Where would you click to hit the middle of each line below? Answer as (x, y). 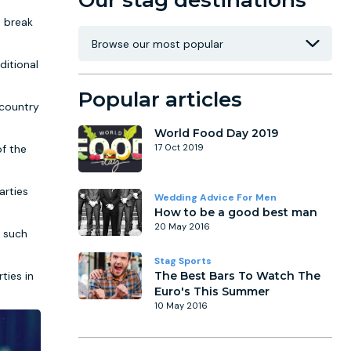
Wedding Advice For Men (215, 197)
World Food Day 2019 (216, 133)
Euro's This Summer (212, 291)
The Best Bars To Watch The (237, 276)
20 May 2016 (182, 226)
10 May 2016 (181, 306)
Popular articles (160, 100)
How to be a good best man (236, 212)
